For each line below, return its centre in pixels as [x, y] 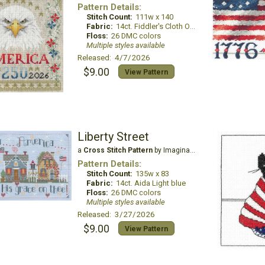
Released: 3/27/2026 [116, 214]
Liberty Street [113, 137]
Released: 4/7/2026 [114, 57]
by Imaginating [171, 150]
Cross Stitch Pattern [118, 150]
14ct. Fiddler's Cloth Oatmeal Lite [153, 26]
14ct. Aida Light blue [151, 183]
